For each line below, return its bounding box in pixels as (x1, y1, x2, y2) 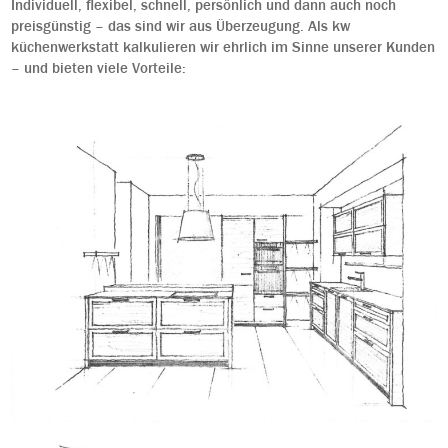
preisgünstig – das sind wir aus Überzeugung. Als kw (10, 18, 350, 35)
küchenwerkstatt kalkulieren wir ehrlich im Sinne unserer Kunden (10, 39, 435, 56)
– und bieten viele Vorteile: (10, 60, 186, 77)
